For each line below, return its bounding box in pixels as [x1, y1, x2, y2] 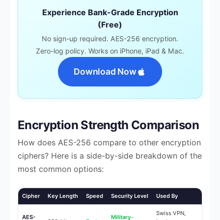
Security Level [111, 192, 148, 200]
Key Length [48, 192, 78, 200]
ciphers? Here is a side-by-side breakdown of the [18, 151, 202, 161]
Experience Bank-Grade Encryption [42, 7, 178, 17]
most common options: [18, 164, 104, 174]
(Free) [98, 20, 122, 29]
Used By [156, 192, 178, 200]
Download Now [74, 66, 137, 77]
